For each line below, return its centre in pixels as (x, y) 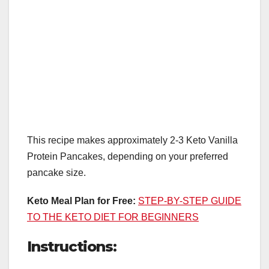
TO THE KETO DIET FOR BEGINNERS (113, 217)
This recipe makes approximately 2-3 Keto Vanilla (132, 141)
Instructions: (72, 247)
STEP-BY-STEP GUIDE (190, 201)
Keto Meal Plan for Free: (81, 201)
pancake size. (56, 173)
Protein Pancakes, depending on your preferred (128, 157)
